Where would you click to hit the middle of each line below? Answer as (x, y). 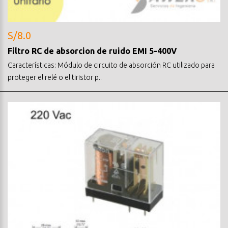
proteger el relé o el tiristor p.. (55, 77)
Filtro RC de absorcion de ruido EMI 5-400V (92, 51)
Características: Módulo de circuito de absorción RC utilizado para (111, 65)
